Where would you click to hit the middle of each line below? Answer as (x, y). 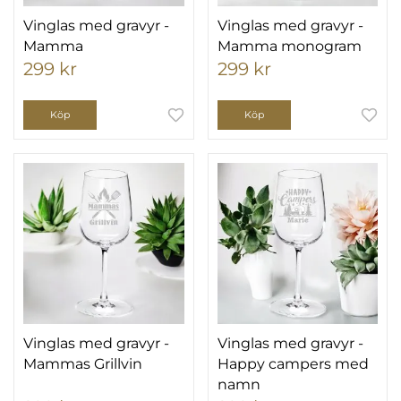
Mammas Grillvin (83, 363)
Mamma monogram (289, 46)
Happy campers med (293, 363)
